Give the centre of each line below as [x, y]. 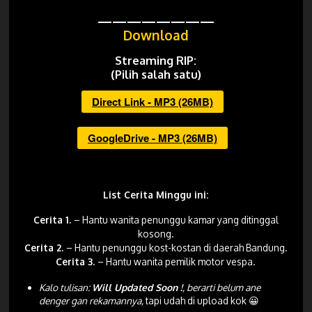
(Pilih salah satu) [156, 74]
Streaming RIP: [156, 60]
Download [156, 35]
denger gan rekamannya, [93, 300]
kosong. [156, 234]
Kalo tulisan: [66, 287]
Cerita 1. [53, 220]
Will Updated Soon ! [138, 287]
